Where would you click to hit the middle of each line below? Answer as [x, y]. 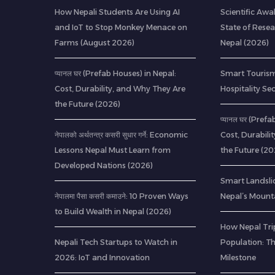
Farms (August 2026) [94, 43]
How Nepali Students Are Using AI [117, 12]
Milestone [238, 258]
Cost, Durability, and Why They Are [120, 89]
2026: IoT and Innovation [102, 258]
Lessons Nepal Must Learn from [112, 150]
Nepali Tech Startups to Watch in [116, 242]
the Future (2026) [87, 104]
